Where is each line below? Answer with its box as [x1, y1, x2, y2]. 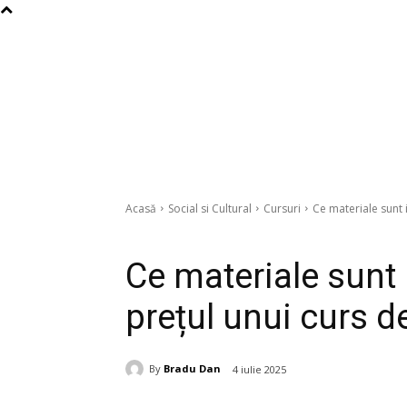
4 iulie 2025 [233, 362, 286, 376]
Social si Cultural [168, 200, 252, 216]
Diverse [179, 227, 210, 241]
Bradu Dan [164, 362, 221, 376]
